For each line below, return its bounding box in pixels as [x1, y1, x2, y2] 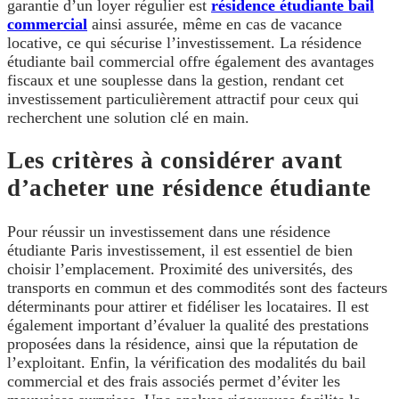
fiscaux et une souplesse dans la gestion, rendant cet [7, 70, 344, 89]
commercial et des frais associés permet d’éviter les [7, 371, 340, 390]
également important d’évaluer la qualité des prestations [7, 315, 369, 334]
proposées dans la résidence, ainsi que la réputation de [7, 334, 358, 353]
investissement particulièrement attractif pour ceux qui [7, 89, 359, 108]
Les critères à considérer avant [7, 147, 343, 175]
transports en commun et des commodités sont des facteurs [7, 278, 387, 297]
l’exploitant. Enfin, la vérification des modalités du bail [7, 353, 366, 371]
